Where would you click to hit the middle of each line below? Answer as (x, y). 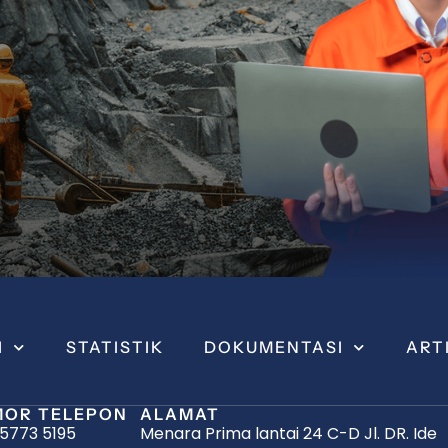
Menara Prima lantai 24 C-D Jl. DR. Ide (288, 434)
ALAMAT (180, 414)
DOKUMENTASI (274, 347)
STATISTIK (115, 347)
